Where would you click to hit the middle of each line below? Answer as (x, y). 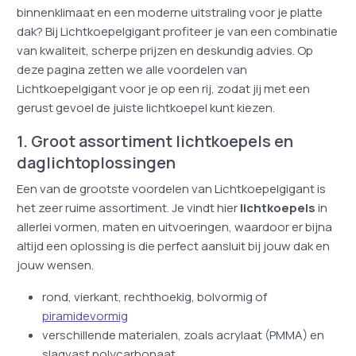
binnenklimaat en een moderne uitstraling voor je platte (169, 12)
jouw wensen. (55, 265)
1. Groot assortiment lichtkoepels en (155, 141)
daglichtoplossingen (96, 163)
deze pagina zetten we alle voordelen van (132, 70)
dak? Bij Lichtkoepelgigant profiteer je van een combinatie (177, 31)
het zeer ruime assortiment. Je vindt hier (127, 208)
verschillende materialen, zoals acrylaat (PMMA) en (183, 335)
